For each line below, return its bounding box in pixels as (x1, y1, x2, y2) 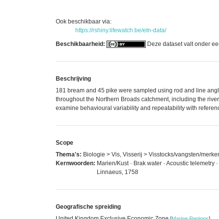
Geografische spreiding (56, 203, 121, 210)
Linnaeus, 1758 (97, 168, 138, 175)
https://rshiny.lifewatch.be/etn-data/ (75, 26, 166, 34)
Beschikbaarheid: (56, 40, 105, 47)
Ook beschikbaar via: (56, 18, 111, 25)
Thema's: (56, 151, 82, 158)
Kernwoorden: (56, 159, 95, 167)
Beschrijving (56, 75, 91, 82)
